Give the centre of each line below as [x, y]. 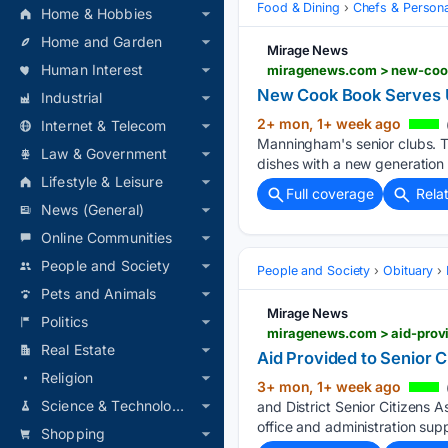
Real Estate [78, 349]
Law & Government [104, 153]
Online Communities [107, 237]
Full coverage [330, 193]
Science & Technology [177, 405]
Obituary [408, 270]
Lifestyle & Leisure [102, 181]
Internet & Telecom [104, 125]
